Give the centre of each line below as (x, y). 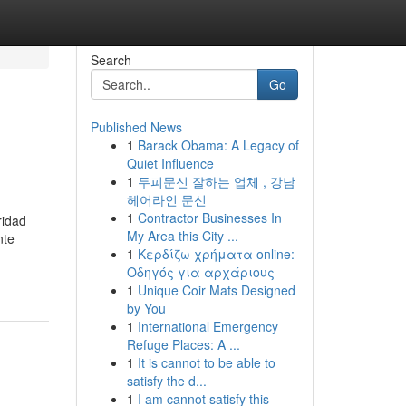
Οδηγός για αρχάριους (200, 272)
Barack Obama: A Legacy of (218, 145)
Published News (136, 127)
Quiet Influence (170, 163)
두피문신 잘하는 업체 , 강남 (216, 181)
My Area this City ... (182, 236)
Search (111, 60)
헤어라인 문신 (166, 199)
